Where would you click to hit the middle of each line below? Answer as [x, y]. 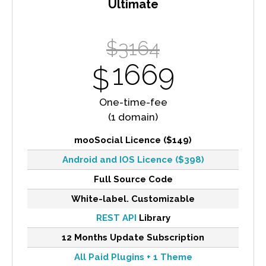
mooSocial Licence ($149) [133, 140]
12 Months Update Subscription [133, 237]
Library [153, 218]
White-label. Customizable [133, 199]
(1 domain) [133, 117]
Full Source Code [133, 179]
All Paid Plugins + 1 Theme [133, 257]
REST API [116, 218]
